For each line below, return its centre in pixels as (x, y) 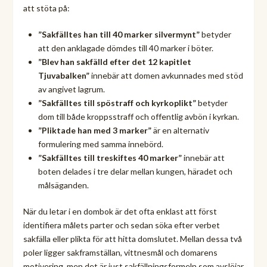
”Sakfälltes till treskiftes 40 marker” (110, 157)
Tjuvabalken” (63, 75)
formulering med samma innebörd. (100, 144)
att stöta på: (46, 8)
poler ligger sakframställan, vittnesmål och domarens (120, 252)
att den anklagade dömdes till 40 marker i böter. (125, 48)
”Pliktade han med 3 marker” (94, 130)
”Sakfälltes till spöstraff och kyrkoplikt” (117, 103)
